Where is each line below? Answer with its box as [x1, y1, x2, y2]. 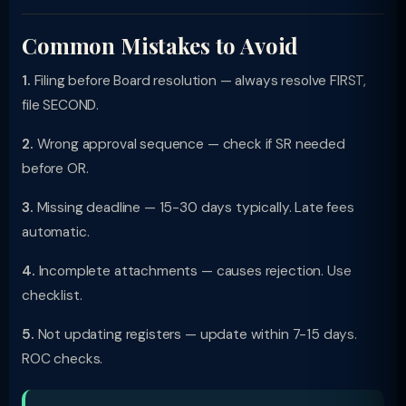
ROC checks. [22, 350, 103, 368]
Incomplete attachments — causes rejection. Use [34, 262, 352, 280]
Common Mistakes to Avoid [22, 31, 299, 60]
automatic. [22, 223, 90, 241]
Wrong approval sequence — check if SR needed [33, 135, 345, 153]
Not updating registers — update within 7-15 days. [34, 325, 357, 343]
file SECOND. [22, 96, 100, 114]
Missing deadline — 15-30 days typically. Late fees [33, 198, 354, 217]
